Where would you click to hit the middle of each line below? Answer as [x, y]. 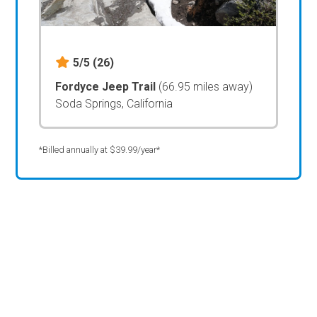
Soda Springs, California [114, 103]
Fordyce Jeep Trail [107, 86]
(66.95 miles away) [206, 86]
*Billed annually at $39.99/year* [100, 149]
